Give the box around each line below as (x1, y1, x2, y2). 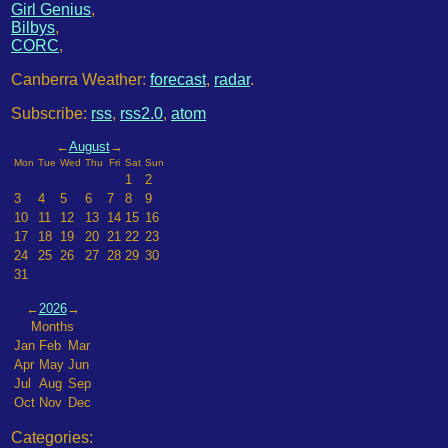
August (68, 139, 110, 154)
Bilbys (11, 19, 55, 36)
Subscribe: (11, 105, 91, 122)
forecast (150, 71, 206, 88)
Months (31, 319, 74, 334)
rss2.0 (120, 105, 163, 122)
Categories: (11, 429, 93, 446)
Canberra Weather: (11, 71, 150, 88)
